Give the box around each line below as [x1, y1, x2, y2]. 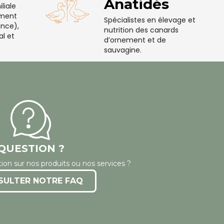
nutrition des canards [104, 24, 179, 35]
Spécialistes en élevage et [104, 14, 196, 25]
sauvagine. [104, 44, 142, 55]
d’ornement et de [104, 34, 166, 45]
